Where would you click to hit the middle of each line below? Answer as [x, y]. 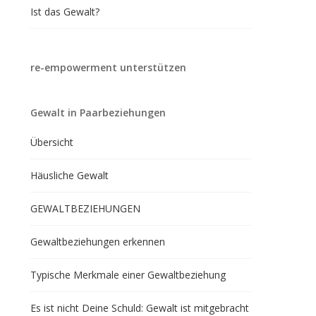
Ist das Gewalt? [65, 12]
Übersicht [51, 142]
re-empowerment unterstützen [108, 67]
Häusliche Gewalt [69, 175]
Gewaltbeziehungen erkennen [97, 242]
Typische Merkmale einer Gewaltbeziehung [128, 275]
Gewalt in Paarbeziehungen [98, 113]
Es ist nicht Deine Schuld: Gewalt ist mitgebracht [139, 308]
